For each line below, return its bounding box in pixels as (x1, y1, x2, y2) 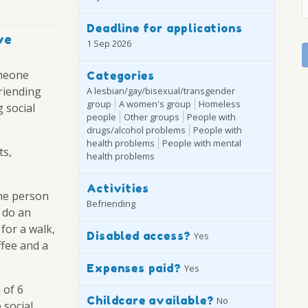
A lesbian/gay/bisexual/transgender (87, 84, 236, 97)
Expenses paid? (87, 261, 181, 276)
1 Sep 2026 (87, 36, 132, 49)
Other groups (124, 110, 180, 123)
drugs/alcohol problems (87, 123, 186, 136)
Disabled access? (87, 229, 191, 243)
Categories (87, 68, 155, 82)
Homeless (199, 97, 241, 110)
